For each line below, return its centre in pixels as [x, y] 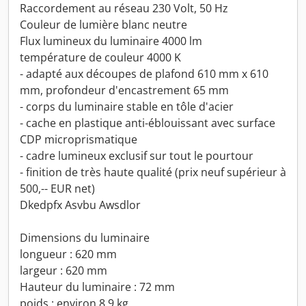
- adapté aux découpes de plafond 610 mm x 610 [144, 74]
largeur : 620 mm [64, 270]
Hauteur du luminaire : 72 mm [97, 287]
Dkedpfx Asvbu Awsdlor [80, 205]
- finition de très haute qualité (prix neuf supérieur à [153, 172]
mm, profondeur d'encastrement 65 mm [124, 90]
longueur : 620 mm [68, 254]
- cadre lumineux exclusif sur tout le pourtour [137, 156]
